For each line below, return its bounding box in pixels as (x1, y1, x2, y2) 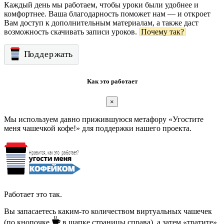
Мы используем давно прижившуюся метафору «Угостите (4, 115, 203, 124)
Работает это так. (4, 190, 62, 199)
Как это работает (86, 77, 137, 85)
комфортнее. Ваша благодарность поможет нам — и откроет (4, 9, 210, 18)
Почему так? (141, 27, 184, 36)
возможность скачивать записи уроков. (4, 27, 139, 36)
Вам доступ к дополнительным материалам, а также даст (4, 18, 198, 27)
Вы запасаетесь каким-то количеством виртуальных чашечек (4, 207, 212, 216)
